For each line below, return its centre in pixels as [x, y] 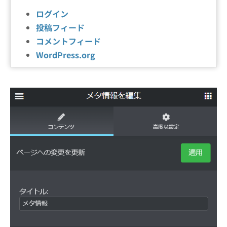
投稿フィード [60, 27]
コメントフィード [68, 41]
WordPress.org [66, 55]
